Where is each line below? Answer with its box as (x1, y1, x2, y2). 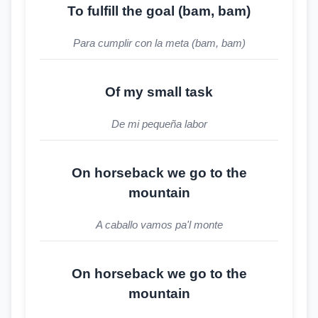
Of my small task (105, 84, 213, 99)
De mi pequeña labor (111, 118, 207, 130)
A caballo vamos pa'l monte (95, 219, 223, 231)
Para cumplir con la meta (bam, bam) (72, 37, 246, 49)
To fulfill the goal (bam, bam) (67, 4, 251, 18)
